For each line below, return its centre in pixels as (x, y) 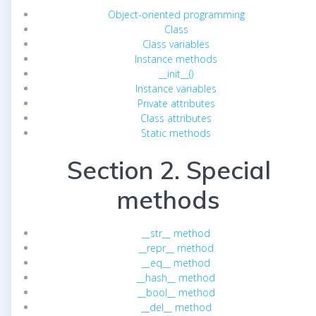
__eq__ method (176, 262)
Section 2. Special (169, 170)
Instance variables (176, 88)
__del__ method (176, 307)
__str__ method (176, 233)
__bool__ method (176, 292)
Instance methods (176, 59)
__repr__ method (176, 248)
